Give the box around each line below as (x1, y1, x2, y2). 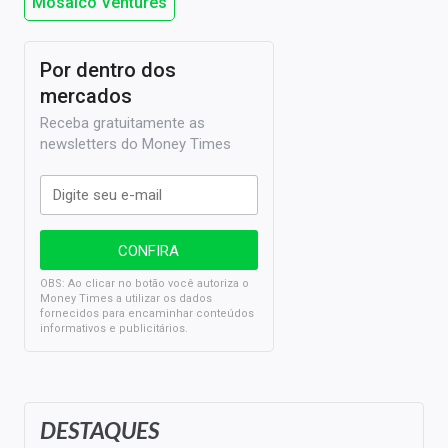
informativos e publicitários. (40, 321, 188, 335)
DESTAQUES (40, 415, 159, 444)
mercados (40, 83, 132, 108)
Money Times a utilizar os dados (40, 291, 212, 305)
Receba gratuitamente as (40, 113, 205, 132)
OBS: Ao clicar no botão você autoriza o (40, 276, 249, 290)
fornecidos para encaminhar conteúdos (40, 306, 254, 320)
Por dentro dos (40, 57, 176, 82)
